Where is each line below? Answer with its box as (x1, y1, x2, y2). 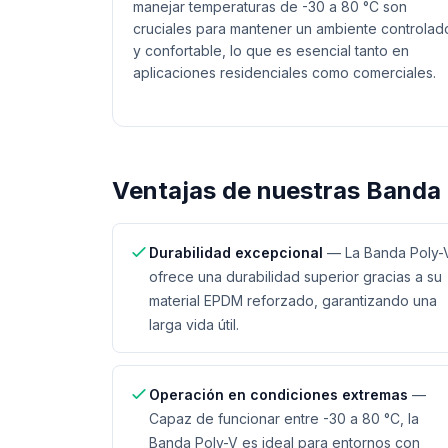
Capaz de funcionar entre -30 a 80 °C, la (149, 410, 419, 427)
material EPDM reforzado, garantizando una (149, 292, 437, 309)
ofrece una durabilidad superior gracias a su (149, 268, 442, 285)
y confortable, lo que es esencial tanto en (133, 42, 409, 59)
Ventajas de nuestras (112, 176, 366, 205)
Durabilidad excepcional (149, 244, 323, 261)
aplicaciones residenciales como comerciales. (133, 64, 436, 81)
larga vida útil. (149, 316, 239, 333)
